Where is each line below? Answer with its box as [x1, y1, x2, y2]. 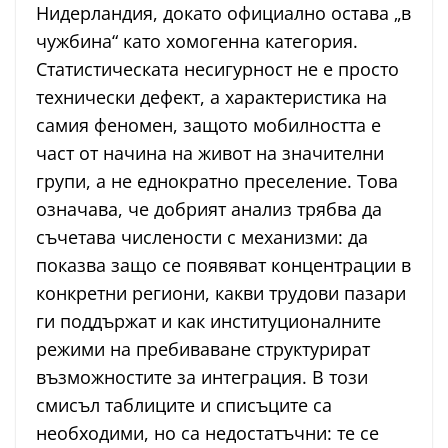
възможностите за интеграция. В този [36, 365, 368, 390]
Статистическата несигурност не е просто [36, 57, 399, 82]
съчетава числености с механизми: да [36, 225, 368, 250]
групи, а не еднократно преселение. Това [36, 169, 398, 194]
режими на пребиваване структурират [36, 337, 370, 362]
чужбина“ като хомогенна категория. [36, 29, 358, 54]
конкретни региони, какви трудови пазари [36, 281, 406, 306]
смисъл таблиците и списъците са [36, 393, 332, 418]
